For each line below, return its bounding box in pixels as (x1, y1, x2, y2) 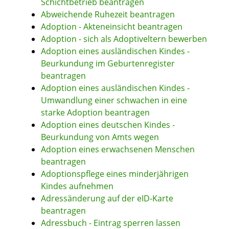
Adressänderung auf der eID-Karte (41, 193, 173, 204)
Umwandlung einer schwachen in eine (41, 95, 187, 106)
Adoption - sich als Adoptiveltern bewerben (41, 33, 207, 45)
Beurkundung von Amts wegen (41, 131, 159, 143)
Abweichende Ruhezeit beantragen (41, 9, 175, 20)
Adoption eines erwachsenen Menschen (41, 144, 195, 155)
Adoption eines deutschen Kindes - (41, 119, 175, 131)
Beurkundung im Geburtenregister (41, 58, 175, 70)
